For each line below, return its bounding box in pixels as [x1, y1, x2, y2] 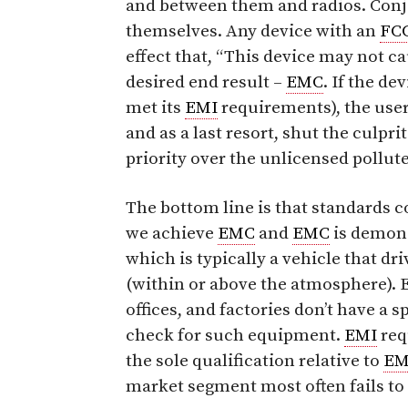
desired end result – [126, 71, 286, 93]
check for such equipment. [126, 324, 344, 346]
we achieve [126, 222, 218, 244]
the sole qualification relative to [126, 350, 383, 372]
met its [126, 97, 185, 118]
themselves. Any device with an [126, 20, 380, 42]
